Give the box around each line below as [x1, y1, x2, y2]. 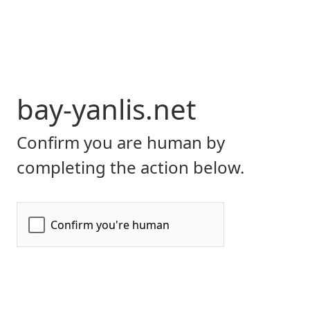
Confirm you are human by [17, 131, 225, 154]
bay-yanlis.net [17, 90, 196, 128]
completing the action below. [17, 156, 244, 179]
